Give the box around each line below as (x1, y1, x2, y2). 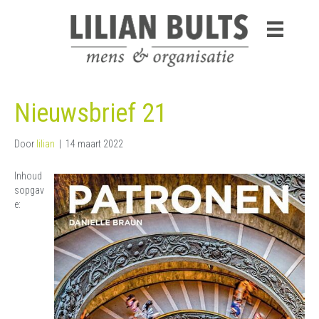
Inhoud (14, 170, 42, 182)
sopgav (14, 184, 44, 197)
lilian (36, 138, 55, 150)
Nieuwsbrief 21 (14, 98, 167, 129)
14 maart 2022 (66, 138, 123, 150)
